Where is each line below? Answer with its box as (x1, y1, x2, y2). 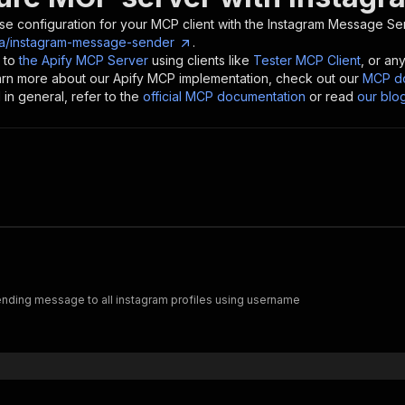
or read (309, 89, 353, 104)
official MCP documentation (143, 89, 306, 104)
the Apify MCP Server (19, 52, 148, 68)
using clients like (152, 52, 250, 68)
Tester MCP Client (253, 52, 361, 68)
